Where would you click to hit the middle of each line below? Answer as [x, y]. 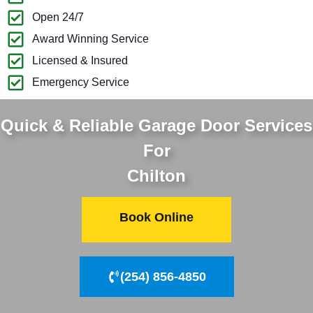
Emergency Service [81, 82]
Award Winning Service [91, 39]
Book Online [156, 217]
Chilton [156, 175]
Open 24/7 [58, 17]
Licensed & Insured [80, 61]
